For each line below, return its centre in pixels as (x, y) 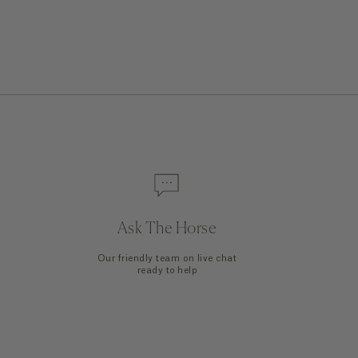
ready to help (167, 271)
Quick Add (179, 158)
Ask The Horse (167, 229)
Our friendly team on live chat (167, 259)
